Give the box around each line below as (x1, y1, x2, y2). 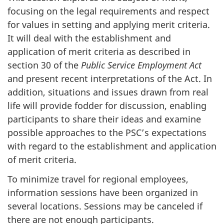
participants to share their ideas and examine (7, 113, 201, 125)
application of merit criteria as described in (7, 45, 190, 57)
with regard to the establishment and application (7, 140, 216, 152)
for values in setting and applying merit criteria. (7, 18, 210, 30)
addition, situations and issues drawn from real (7, 86, 208, 98)
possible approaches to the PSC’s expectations (7, 126, 206, 138)
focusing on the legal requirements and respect (7, 5, 209, 17)
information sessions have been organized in (7, 186, 198, 198)
